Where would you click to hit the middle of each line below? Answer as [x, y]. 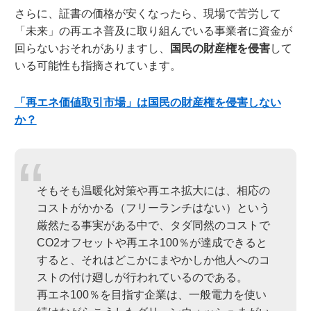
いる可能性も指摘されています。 [98, 65]
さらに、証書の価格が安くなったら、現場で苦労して [148, 13]
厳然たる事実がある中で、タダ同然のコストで [153, 226]
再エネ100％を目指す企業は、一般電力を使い [151, 295]
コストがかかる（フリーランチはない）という [153, 208]
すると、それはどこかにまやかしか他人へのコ [153, 260]
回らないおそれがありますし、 [92, 48]
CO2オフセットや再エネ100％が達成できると [152, 243]
